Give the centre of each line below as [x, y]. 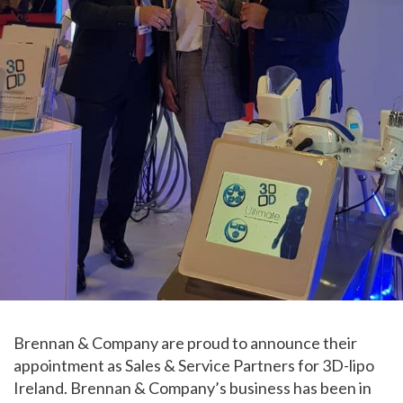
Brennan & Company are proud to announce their [185, 343]
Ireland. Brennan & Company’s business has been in [193, 388]
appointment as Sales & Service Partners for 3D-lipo [194, 366]
